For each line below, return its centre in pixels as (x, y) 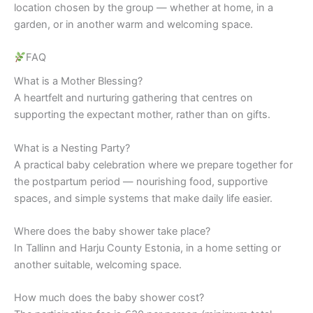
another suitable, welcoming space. (98, 265)
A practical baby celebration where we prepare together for (153, 165)
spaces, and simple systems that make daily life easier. (143, 198)
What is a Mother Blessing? (78, 81)
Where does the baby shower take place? (112, 232)
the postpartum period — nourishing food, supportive (141, 181)
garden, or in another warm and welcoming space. (133, 24)
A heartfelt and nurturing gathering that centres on (133, 98)
